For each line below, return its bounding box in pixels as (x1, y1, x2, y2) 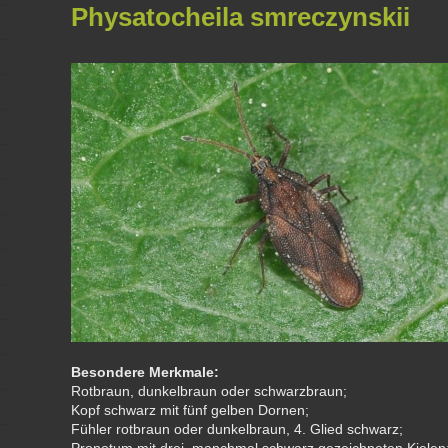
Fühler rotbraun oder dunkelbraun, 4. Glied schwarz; (71, 421, 404, 437)
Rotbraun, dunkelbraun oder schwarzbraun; (71, 383, 348, 399)
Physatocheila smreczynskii (71, 2, 411, 32)
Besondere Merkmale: (71, 364, 220, 380)
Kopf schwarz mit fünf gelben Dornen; (71, 402, 310, 418)
